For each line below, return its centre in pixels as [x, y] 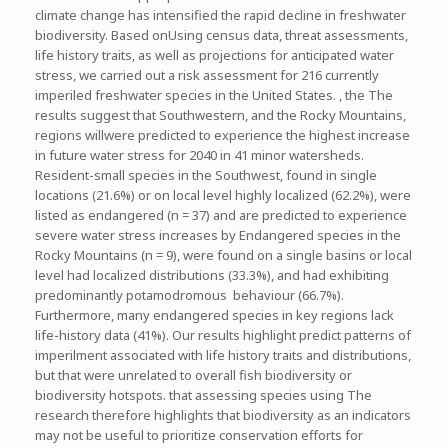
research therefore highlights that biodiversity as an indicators [223, 414]
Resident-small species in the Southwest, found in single [206, 174]
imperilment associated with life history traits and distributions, [223, 354]
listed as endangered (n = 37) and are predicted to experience [221, 214]
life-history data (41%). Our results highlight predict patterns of [223, 334]
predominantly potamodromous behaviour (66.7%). [189, 294]
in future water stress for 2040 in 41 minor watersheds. [199, 154]
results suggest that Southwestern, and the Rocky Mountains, [220, 114]
